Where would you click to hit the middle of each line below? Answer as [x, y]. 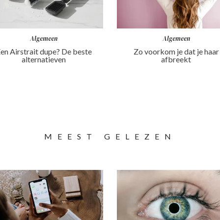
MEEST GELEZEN [110, 136]
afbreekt [176, 59]
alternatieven [44, 59]
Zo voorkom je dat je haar [176, 51]
